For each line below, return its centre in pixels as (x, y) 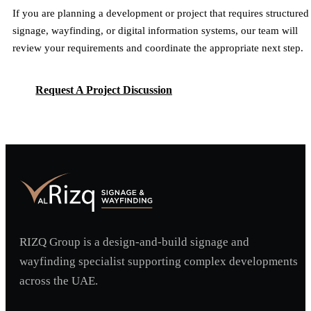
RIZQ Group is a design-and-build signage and (134, 242)
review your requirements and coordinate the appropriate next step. (158, 48)
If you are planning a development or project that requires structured (161, 13)
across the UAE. (59, 280)
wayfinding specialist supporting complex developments (159, 261)
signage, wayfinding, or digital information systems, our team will (155, 30)
